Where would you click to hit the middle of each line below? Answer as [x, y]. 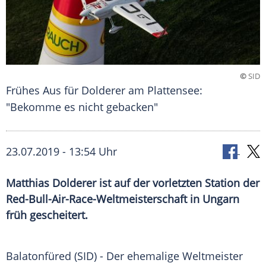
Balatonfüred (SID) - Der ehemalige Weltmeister [124, 256]
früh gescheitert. [47, 215]
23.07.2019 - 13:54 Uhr [61, 152]
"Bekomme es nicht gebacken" [82, 107]
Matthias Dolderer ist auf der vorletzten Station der [133, 183]
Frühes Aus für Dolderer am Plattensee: [104, 91]
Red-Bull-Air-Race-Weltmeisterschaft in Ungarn [123, 199]
